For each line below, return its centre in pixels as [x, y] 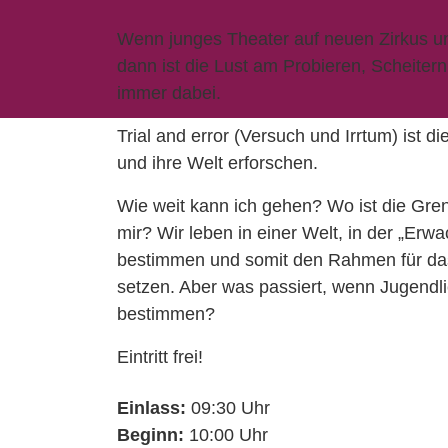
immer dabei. [169, 92]
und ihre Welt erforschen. [217, 162]
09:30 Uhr [228, 407]
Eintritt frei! [160, 356]
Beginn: [150, 434]
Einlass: [151, 407]
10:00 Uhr [226, 434]
